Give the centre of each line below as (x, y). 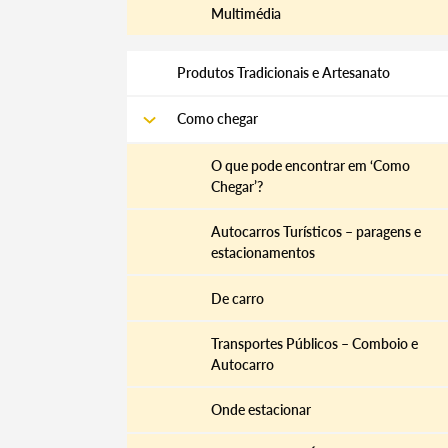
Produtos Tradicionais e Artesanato (283, 73)
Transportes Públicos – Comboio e (314, 343)
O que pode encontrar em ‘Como (310, 165)
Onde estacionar (260, 410)
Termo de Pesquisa (313, 404)
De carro (237, 298)
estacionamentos (262, 253)
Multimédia (245, 13)
